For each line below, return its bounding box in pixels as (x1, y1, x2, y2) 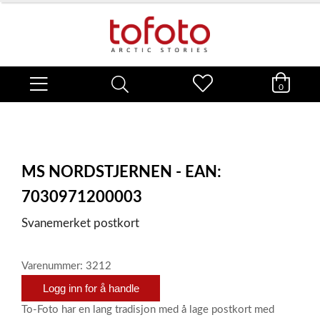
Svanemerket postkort (21, 217, 139, 229)
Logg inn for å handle (42, 282, 139, 294)
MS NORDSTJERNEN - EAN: (21, 164, 221, 180)
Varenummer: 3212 (21, 261, 111, 271)
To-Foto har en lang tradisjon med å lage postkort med (21, 304, 274, 315)
